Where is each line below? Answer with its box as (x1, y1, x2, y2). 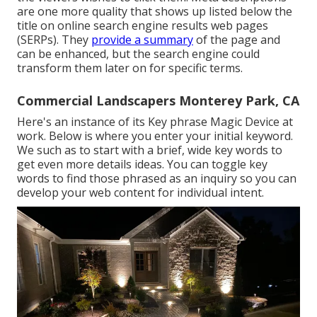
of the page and (193, 32, 280, 48)
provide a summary (91, 32, 193, 48)
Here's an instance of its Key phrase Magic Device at (17, 114, 293, 130)
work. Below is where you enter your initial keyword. (17, 128, 293, 144)
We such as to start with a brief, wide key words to (17, 142, 282, 158)
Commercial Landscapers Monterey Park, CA (17, 92, 299, 110)
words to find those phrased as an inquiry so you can (17, 171, 296, 187)
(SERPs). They (17, 32, 91, 48)
